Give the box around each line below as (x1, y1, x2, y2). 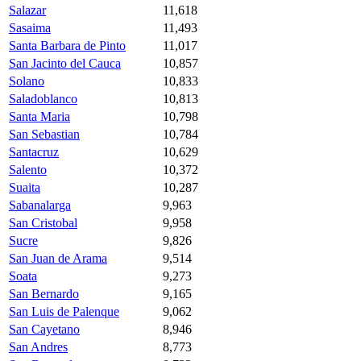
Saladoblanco (9, 91, 77, 106)
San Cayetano (9, 322, 80, 336)
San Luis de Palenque (9, 304, 119, 318)
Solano (9, 73, 44, 88)
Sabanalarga (9, 197, 71, 212)
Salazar (9, 2, 46, 17)
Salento (9, 162, 47, 176)
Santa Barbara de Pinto (9, 38, 126, 52)
